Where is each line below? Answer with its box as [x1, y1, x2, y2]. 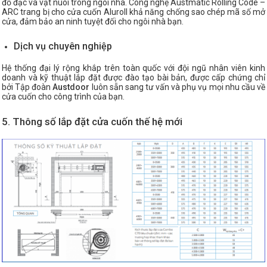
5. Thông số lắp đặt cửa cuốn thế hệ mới [2, 116, 182, 128]
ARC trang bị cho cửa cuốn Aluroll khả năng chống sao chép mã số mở [2, 7, 265, 17]
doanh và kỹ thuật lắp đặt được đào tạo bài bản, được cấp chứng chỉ [2, 73, 265, 83]
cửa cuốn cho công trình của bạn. [2, 92, 125, 102]
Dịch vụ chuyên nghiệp [14, 41, 112, 52]
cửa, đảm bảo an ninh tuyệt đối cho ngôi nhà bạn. [2, 17, 184, 27]
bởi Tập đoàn [2, 82, 53, 92]
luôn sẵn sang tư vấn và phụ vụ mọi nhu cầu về [89, 82, 266, 92]
